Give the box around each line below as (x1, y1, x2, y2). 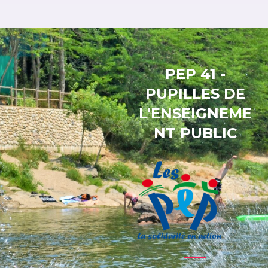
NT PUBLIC (153, 124, 237, 142)
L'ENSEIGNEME (138, 104, 252, 122)
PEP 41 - (165, 65, 226, 83)
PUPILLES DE (145, 84, 245, 102)
